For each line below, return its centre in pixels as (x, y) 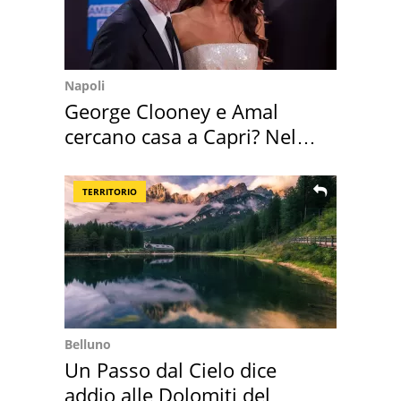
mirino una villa (137, 162)
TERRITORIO (110, 192)
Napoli (85, 86)
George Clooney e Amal (171, 111)
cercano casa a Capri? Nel (180, 137)
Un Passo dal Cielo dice (171, 370)
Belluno (88, 345)
